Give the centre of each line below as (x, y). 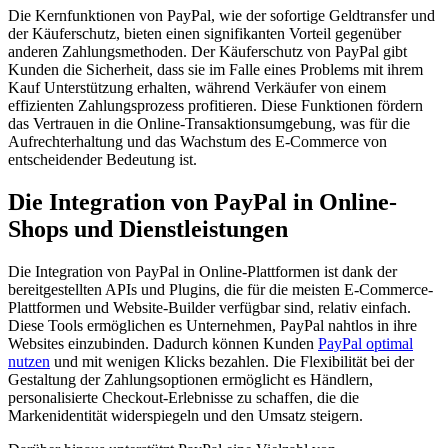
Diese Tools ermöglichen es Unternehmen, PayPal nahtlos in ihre (212, 326)
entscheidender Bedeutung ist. (102, 160)
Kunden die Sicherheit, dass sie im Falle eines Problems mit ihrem (215, 70)
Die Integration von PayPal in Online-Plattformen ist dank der (202, 272)
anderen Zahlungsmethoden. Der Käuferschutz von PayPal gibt (207, 52)
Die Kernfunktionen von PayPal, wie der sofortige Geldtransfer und (221, 16)
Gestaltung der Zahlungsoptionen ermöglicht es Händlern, (190, 380)
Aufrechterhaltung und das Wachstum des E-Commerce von (197, 142)
